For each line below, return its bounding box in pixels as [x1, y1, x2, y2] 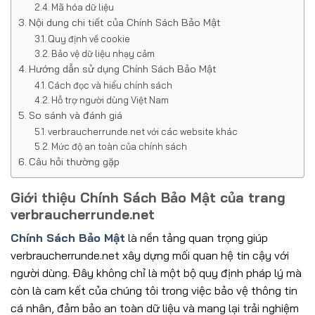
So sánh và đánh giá [28, 108, 122, 122]
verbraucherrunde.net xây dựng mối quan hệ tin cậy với [11, 248, 289, 263]
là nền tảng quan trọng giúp [125, 231, 268, 245]
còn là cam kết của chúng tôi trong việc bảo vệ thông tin [11, 283, 297, 298]
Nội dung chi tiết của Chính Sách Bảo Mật [28, 15, 221, 29]
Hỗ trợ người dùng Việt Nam [51, 94, 169, 105]
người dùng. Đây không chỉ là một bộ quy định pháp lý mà [11, 266, 302, 281]
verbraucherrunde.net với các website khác [48, 125, 238, 137]
